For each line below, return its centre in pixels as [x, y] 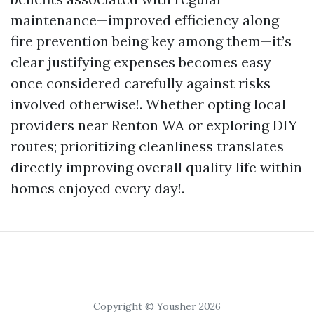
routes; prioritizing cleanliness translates [147, 146]
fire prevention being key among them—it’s [151, 41]
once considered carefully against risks [141, 83]
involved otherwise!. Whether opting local [148, 104]
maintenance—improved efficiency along [145, 20]
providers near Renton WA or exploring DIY [154, 125]
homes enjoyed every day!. [97, 189]
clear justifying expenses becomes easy [141, 62]
